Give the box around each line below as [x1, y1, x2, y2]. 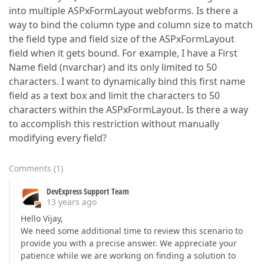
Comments [9, 163, 51, 174]
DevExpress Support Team [47, 186, 129, 197]
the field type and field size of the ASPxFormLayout [9, 32, 235, 45]
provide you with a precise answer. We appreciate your [21, 237, 237, 249]
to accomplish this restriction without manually [9, 117, 219, 130]
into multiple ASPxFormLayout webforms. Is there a [9, 4, 238, 17]
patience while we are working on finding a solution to [21, 250, 236, 261]
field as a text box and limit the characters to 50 [9, 89, 220, 102]
